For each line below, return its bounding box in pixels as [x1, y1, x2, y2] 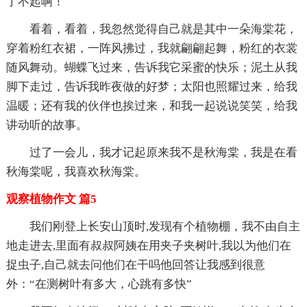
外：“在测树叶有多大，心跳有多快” [5, 277, 192, 291]
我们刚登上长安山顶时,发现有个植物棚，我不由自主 [29, 219, 300, 233]
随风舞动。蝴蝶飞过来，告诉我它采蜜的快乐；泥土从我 [5, 60, 297, 74]
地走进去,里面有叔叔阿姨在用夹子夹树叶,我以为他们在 [5, 238, 291, 252]
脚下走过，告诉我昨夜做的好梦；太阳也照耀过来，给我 [5, 79, 297, 93]
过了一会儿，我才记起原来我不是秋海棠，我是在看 [29, 145, 297, 159]
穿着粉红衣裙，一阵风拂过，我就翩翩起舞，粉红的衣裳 [5, 41, 297, 55]
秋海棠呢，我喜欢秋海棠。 [5, 164, 146, 178]
